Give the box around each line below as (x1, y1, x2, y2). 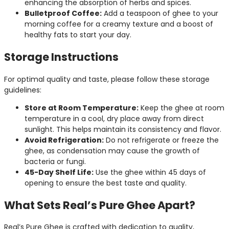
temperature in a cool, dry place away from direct (25, 113, 204, 124)
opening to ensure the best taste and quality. (25, 177, 187, 188)
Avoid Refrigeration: (25, 134, 104, 145)
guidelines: (4, 84, 41, 95)
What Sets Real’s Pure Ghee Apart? (4, 197, 195, 213)
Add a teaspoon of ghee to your (102, 8, 218, 18)
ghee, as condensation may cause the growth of (25, 145, 200, 156)
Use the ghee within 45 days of (94, 167, 206, 177)
